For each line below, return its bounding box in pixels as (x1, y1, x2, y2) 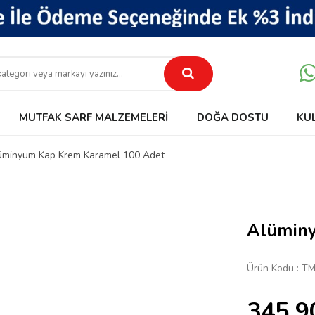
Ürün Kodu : (247, 262, 302, 275)
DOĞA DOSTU (196, 110, 269, 124)
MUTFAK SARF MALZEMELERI (18, 110, 168, 124)
